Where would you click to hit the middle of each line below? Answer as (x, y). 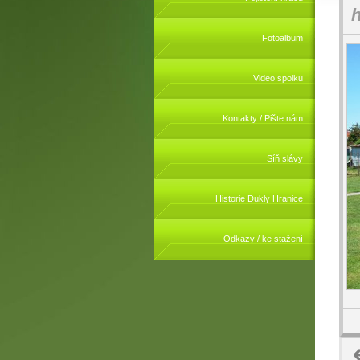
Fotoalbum (282, 38)
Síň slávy (285, 158)
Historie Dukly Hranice (259, 198)
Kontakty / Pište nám (263, 118)
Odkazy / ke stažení (263, 239)
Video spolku (278, 78)
